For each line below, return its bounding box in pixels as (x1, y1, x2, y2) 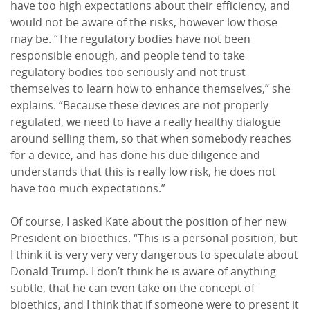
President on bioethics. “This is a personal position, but (10, 232, 298, 245)
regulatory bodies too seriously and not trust (10, 66, 246, 79)
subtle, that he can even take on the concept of (10, 282, 255, 295)
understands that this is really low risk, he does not (10, 165, 276, 179)
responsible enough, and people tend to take (10, 49, 245, 62)
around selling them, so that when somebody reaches (10, 132, 291, 145)
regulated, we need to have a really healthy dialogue (10, 116, 281, 129)
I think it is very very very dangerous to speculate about (10, 248, 298, 262)
